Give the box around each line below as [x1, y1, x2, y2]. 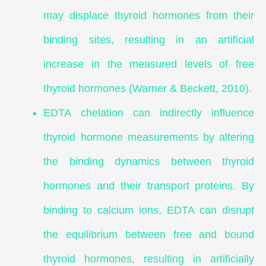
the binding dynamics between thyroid [43, 156, 254, 168]
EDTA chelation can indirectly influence [43, 107, 254, 119]
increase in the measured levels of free [43, 58, 254, 71]
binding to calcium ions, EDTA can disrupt [43, 204, 254, 217]
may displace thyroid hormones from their [43, 9, 254, 22]
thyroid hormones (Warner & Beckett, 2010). [43, 83, 252, 95]
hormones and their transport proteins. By [43, 180, 254, 192]
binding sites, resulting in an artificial [43, 34, 254, 46]
